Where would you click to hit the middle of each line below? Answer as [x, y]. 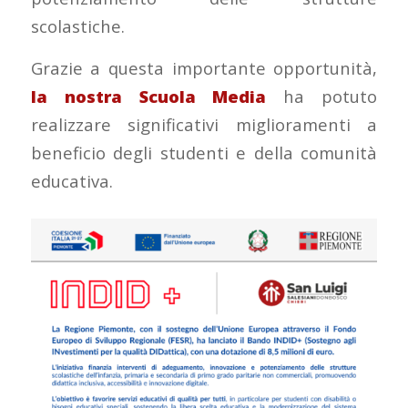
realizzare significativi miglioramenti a [204, 125]
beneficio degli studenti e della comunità [204, 153]
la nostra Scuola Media [148, 97]
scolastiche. [77, 25]
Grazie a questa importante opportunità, [204, 68]
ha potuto [322, 97]
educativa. [71, 181]
